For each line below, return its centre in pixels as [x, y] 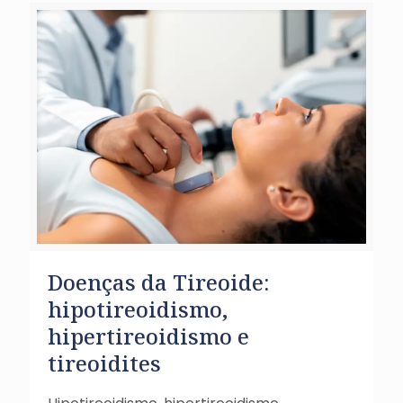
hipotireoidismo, [138, 309]
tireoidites [104, 363]
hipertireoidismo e [148, 336]
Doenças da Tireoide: [159, 282]
